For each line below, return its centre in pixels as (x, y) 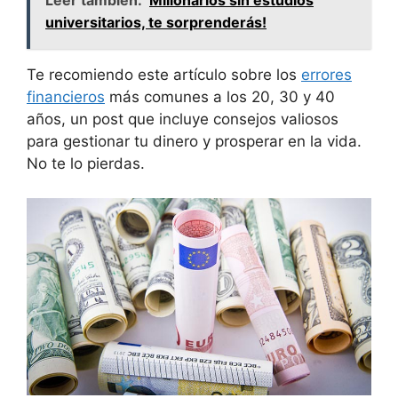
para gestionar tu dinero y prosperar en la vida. (194, 142)
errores (326, 75)
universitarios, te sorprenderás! (156, 23)
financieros (66, 97)
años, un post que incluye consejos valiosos (183, 119)
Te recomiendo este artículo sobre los (164, 75)
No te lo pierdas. (86, 164)
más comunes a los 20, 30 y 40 (220, 97)
